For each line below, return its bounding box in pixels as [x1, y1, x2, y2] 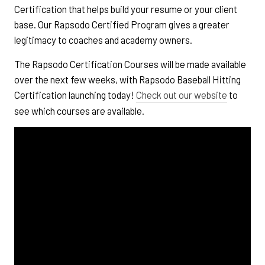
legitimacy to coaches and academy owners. [14, 34, 194, 46]
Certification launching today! [14, 89, 136, 101]
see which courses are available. [14, 105, 144, 117]
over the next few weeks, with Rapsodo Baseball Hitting [14, 73, 241, 86]
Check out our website [136, 89, 227, 101]
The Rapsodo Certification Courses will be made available [14, 58, 246, 70]
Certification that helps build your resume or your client [14, 3, 237, 15]
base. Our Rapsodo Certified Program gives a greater [14, 18, 230, 31]
